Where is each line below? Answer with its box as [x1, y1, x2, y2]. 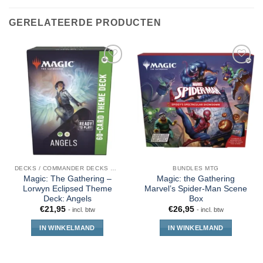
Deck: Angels [43, 194, 92, 204]
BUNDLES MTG [173, 165, 219, 172]
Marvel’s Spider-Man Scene [144, 184, 247, 194]
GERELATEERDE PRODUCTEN [9, 18, 161, 28]
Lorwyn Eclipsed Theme [22, 184, 112, 194]
